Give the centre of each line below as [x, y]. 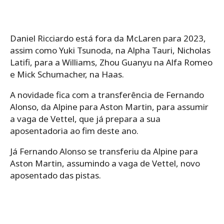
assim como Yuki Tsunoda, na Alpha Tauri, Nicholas [110, 50]
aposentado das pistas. [55, 175]
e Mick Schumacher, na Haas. [67, 74]
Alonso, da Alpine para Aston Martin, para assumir [109, 107]
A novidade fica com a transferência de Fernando [107, 95]
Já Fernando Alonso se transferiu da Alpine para [104, 151]
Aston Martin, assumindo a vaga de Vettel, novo [105, 163]
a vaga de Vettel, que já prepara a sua [85, 119]
